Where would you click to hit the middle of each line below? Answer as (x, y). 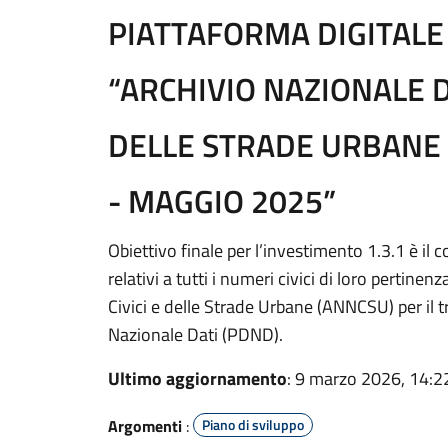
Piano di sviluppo (253, 424)
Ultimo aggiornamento (197, 378)
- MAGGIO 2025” (222, 201)
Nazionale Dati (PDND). (195, 334)
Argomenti (145, 426)
